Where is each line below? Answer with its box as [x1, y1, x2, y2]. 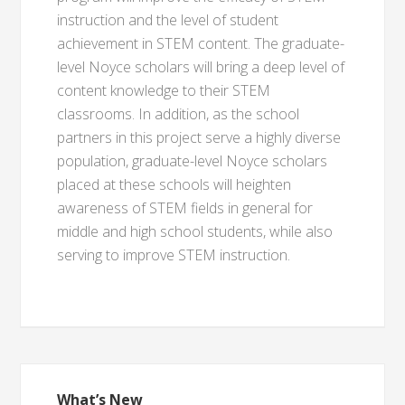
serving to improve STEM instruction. [57, 245, 291, 265]
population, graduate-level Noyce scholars [57, 151, 328, 171]
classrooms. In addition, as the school [57, 104, 300, 124]
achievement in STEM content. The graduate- [57, 33, 345, 53]
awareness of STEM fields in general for [57, 198, 314, 218]
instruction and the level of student [57, 10, 279, 30]
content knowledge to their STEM [57, 80, 271, 100]
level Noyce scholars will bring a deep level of [57, 57, 345, 77]
